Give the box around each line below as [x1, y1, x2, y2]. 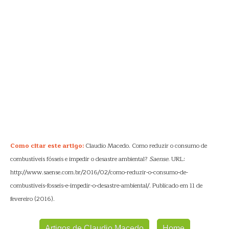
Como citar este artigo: [10, 141, 84, 151]
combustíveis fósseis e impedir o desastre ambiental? [10, 154, 149, 164]
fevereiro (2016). [10, 194, 55, 204]
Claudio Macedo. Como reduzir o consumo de [84, 141, 207, 151]
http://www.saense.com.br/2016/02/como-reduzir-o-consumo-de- [10, 167, 188, 177]
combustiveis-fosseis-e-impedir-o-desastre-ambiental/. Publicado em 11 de [10, 180, 202, 191]
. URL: [168, 154, 185, 164]
